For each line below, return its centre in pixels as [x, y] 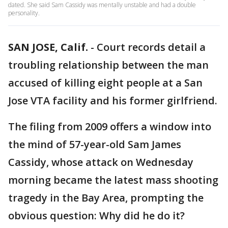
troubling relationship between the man [108, 65]
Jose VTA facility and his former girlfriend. [113, 101]
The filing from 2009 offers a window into [110, 126]
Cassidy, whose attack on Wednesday [101, 162]
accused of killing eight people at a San [105, 83]
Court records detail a [151, 47]
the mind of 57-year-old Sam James [95, 144]
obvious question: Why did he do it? [96, 216]
